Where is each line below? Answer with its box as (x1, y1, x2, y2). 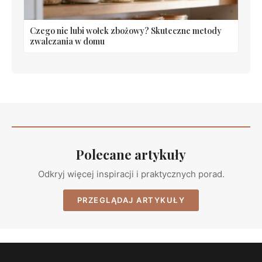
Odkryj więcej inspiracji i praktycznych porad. (37, 168, 225, 180)
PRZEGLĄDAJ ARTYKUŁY (77, 195, 185, 205)
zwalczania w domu (30, 36, 105, 47)
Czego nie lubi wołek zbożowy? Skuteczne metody (30, 25, 222, 37)
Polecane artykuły (76, 146, 186, 164)
